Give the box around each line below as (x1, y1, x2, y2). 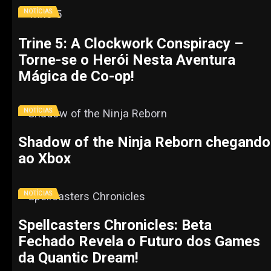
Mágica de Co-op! (18, 67, 134, 85)
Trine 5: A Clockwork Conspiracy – (18, 34, 243, 52)
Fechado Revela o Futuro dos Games (18, 233, 260, 250)
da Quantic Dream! (18, 249, 139, 267)
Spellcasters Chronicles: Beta (18, 217, 212, 234)
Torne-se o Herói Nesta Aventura (18, 51, 235, 68)
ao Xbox (18, 150, 71, 168)
